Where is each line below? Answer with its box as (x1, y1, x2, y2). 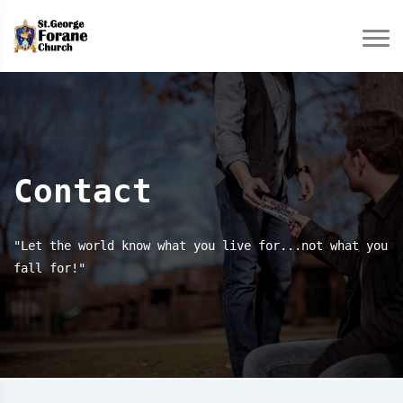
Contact (13, 172, 152, 210)
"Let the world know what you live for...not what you (13, 237, 388, 253)
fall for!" (13, 260, 85, 275)
